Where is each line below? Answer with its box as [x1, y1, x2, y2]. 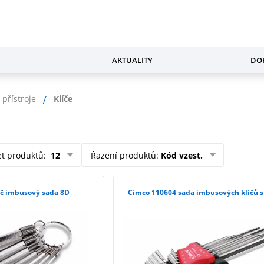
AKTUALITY [111, 55, 153, 65]
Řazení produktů [91, 149, 156, 161]
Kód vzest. [161, 149, 203, 161]
